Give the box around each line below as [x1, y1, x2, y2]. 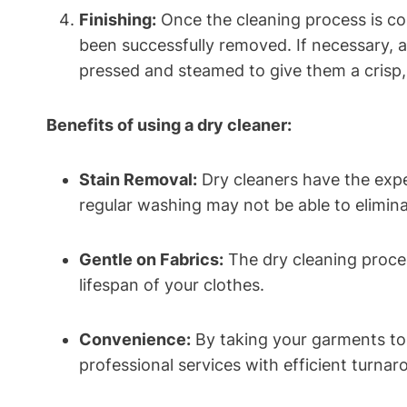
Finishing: [79, 10, 156, 30]
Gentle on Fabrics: [79, 250, 223, 270]
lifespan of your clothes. [79, 275, 264, 295]
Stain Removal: [79, 170, 197, 190]
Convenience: [79, 330, 191, 350]
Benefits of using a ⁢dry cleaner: [46, 115, 292, 135]
